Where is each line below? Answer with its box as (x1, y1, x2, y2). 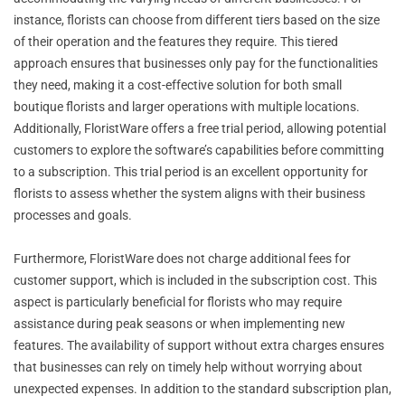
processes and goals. (14, 207, 132, 222)
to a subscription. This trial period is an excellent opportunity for (14, 164, 368, 179)
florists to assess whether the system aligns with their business (14, 185, 365, 201)
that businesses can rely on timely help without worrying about (14, 359, 363, 374)
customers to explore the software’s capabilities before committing (14, 142, 384, 157)
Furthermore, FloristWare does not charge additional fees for (14, 250, 351, 266)
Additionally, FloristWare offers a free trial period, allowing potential (14, 120, 386, 136)
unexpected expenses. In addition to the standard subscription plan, (14, 381, 391, 396)
